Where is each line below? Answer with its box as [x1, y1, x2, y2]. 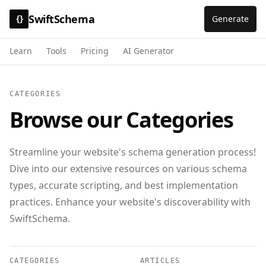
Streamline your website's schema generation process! [9, 145, 256, 159]
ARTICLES [140, 256, 180, 265]
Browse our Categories [9, 105, 233, 134]
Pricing [81, 45, 109, 56]
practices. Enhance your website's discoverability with [9, 195, 251, 208]
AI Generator [123, 45, 174, 56]
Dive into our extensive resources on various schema [9, 162, 247, 175]
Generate [212, 13, 249, 24]
